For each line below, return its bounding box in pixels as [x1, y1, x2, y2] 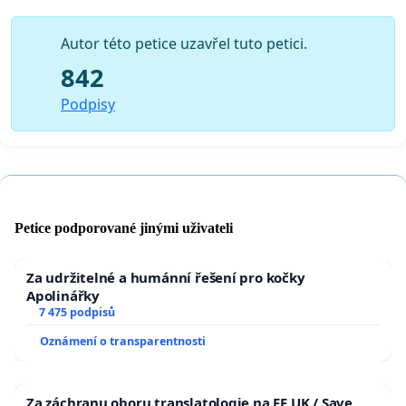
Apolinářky [26, 285, 100, 304]
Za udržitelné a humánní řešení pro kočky [26, 267, 305, 286]
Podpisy [61, 94, 115, 115]
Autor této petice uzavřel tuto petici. [61, 34, 307, 54]
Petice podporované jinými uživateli [14, 219, 233, 236]
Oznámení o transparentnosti [40, 333, 206, 349]
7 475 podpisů [38, 304, 115, 320]
